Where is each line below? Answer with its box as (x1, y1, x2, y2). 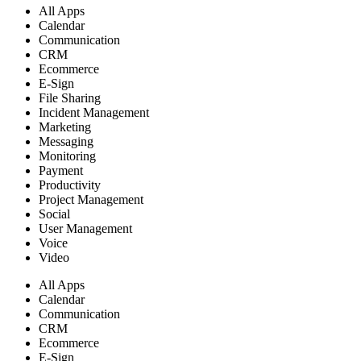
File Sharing (39, 90, 101, 105)
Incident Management (39, 105, 149, 119)
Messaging (39, 134, 93, 148)
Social (39, 206, 70, 221)
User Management (39, 221, 132, 235)
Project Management (39, 192, 143, 206)
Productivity (39, 177, 101, 192)
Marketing (39, 119, 91, 134)
